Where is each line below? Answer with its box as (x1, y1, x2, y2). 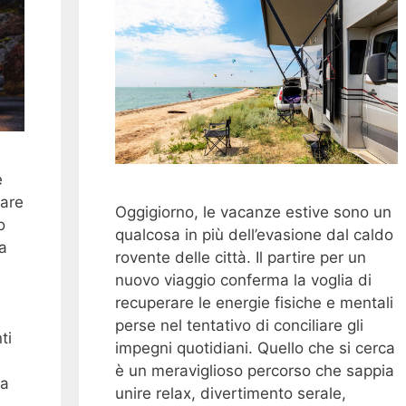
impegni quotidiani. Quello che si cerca (114, 339, 395, 358)
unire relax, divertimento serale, (114, 384, 346, 403)
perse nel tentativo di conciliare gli (114, 316, 363, 335)
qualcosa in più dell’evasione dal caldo (114, 226, 393, 245)
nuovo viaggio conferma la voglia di (114, 271, 372, 290)
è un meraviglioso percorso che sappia (114, 362, 394, 381)
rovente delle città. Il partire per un (114, 248, 366, 267)
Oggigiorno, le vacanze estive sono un (114, 203, 391, 222)
